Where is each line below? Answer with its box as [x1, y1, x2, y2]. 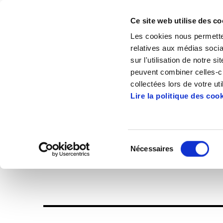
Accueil [51, 76, 79, 85]
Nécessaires [130, 144, 174, 153]
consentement [130, 162, 177, 171]
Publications [93, 76, 138, 85]
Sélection [130, 138, 161, 147]
